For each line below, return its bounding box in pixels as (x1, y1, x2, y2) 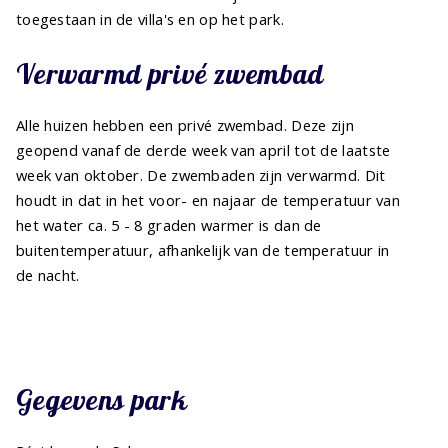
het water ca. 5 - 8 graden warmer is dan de (16, 215, 322, 236)
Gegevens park (16, 381, 187, 417)
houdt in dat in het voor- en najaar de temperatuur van (16, 190, 400, 211)
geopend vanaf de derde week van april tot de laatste (16, 140, 391, 161)
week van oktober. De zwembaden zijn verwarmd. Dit (16, 165, 386, 186)
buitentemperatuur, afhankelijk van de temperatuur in (16, 240, 390, 261)
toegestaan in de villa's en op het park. (16, 9, 284, 30)
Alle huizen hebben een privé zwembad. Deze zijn (16, 115, 354, 136)
